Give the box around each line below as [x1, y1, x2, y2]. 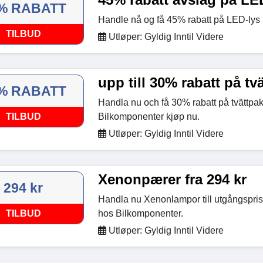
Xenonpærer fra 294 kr [97, 171, 247, 187]
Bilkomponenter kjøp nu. [97, 112, 200, 122]
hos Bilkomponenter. [97, 208, 183, 218]
